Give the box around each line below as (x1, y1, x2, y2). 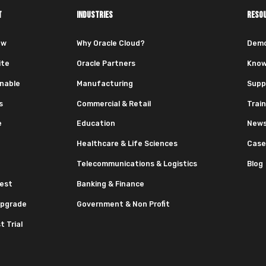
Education (77, 119, 115, 128)
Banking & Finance (77, 179, 144, 188)
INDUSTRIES (77, 9, 113, 21)
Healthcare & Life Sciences (77, 140, 178, 148)
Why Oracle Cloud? (77, 39, 145, 48)
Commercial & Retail (77, 99, 151, 108)
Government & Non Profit (77, 199, 170, 208)
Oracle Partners (77, 59, 135, 68)
